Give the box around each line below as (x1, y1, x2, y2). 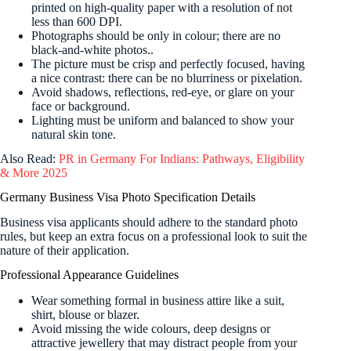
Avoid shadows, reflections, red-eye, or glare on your (31, 85, 294, 99)
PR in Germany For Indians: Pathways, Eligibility (59, 151, 305, 165)
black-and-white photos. (31, 43, 150, 56)
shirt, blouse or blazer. (31, 307, 139, 321)
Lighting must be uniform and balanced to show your (31, 114, 294, 127)
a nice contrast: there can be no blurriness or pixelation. (31, 71, 302, 85)
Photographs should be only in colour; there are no (31, 29, 280, 42)
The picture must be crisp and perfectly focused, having (31, 57, 305, 71)
